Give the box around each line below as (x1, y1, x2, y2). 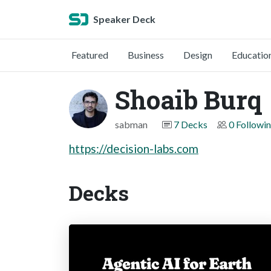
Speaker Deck (93, 13, 155, 25)
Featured (71, 49, 108, 60)
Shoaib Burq (115, 83, 262, 116)
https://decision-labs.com (69, 142, 198, 155)
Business (128, 49, 164, 60)
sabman (115, 119, 148, 130)
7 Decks (174, 119, 207, 130)
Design (183, 49, 212, 60)
